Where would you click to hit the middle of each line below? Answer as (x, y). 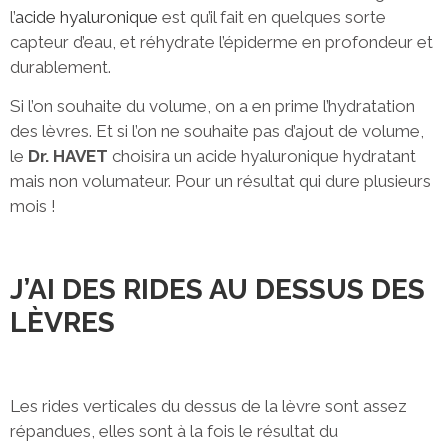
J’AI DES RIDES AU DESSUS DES (217, 289)
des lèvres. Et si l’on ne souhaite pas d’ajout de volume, (217, 130)
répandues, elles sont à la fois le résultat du (174, 431)
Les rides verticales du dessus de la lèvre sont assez (208, 406)
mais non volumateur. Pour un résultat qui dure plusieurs (220, 180)
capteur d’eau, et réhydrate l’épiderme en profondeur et (221, 41)
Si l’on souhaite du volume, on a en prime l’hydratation (212, 105)
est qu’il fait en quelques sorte (272, 16)
